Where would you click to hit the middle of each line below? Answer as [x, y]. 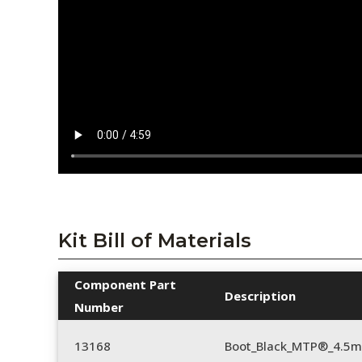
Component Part [125, 285]
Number [99, 307]
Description [260, 296]
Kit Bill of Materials [155, 241]
